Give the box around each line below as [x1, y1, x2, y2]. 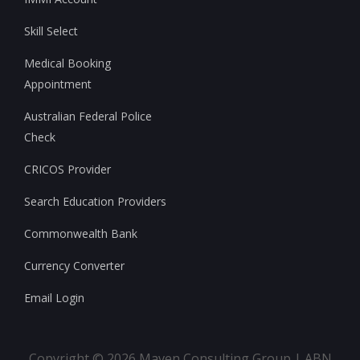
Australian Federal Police [24, 108, 152, 124]
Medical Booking [24, 55, 111, 71]
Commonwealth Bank [24, 225, 137, 241]
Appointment [24, 76, 92, 92]
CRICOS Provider [24, 161, 111, 177]
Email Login [24, 289, 84, 305]
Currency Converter [24, 257, 125, 273]
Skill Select [24, 22, 78, 39]
